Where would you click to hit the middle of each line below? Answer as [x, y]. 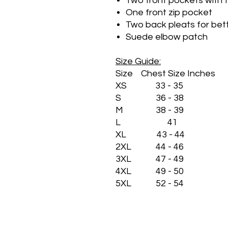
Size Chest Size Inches [165, 74]
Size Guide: [138, 61]
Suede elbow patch [167, 37]
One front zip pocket [169, 12]
